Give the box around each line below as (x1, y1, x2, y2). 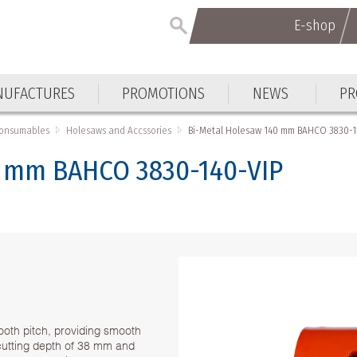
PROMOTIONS (122, 83, 206, 103)
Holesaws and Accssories (66, 124, 172, 136)
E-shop (293, 17, 335, 34)
